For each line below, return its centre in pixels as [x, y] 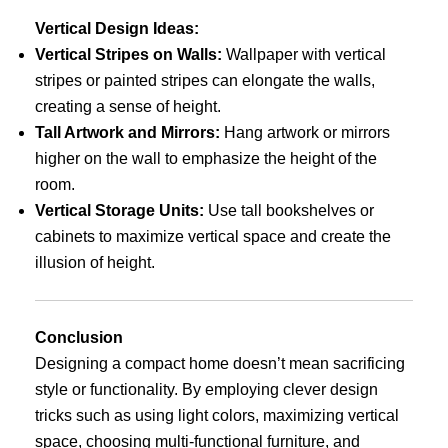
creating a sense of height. [128, 107]
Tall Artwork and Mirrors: [127, 133]
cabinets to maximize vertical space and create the [213, 237]
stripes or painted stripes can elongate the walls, [205, 81]
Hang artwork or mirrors [305, 133]
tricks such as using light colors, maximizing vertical [217, 416]
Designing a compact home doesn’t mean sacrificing [220, 364]
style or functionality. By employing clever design [206, 390]
